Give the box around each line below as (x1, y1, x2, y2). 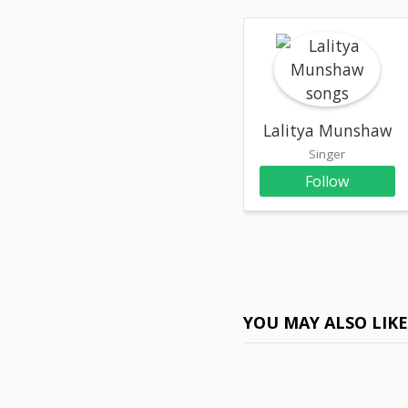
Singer (309, 146, 346, 162)
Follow (305, 171, 350, 191)
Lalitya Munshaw (262, 119, 392, 141)
